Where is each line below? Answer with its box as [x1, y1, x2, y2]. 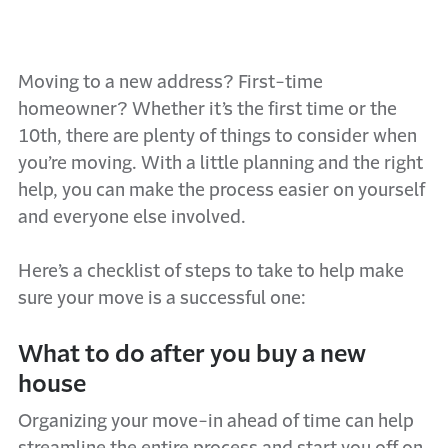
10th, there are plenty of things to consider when [18, 127, 417, 145]
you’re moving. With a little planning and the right [18, 154, 423, 172]
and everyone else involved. [18, 208, 246, 226]
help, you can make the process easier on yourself [18, 181, 425, 199]
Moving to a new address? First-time [18, 73, 323, 91]
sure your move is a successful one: [18, 289, 306, 307]
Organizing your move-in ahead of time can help [18, 412, 414, 430]
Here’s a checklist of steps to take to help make [18, 262, 404, 280]
